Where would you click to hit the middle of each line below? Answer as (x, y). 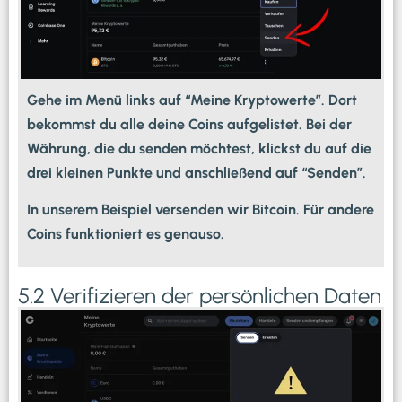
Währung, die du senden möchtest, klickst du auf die (199, 148)
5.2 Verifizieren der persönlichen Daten (200, 296)
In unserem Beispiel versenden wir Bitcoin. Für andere (201, 210)
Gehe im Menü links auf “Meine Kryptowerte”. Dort (192, 100)
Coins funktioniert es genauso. (126, 234)
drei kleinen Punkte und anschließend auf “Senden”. (197, 172)
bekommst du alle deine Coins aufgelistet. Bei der (189, 124)
